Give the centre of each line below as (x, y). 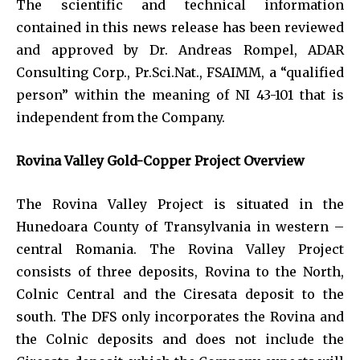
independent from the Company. (121, 117)
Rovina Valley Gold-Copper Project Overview (160, 160)
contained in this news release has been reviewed (180, 27)
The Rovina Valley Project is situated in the (180, 204)
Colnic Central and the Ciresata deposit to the (180, 294)
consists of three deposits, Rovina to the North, (180, 271)
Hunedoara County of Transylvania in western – (180, 226)
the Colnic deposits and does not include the (180, 339)
